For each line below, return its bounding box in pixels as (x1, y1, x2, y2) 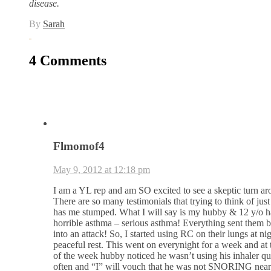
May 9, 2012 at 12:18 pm (53, 165, 150, 175)
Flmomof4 (53, 140, 105, 153)
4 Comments (29, 52, 106, 68)
